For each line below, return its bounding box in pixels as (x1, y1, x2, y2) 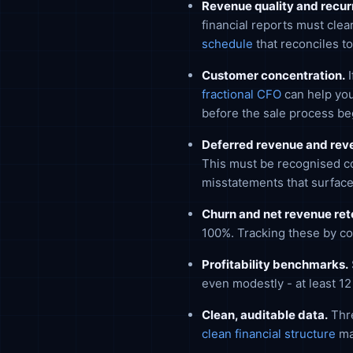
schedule (202, 36, 253, 51)
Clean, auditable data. (202, 307, 328, 322)
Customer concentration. (202, 68, 345, 83)
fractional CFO (202, 87, 281, 102)
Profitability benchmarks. (202, 257, 348, 272)
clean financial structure (202, 326, 336, 341)
